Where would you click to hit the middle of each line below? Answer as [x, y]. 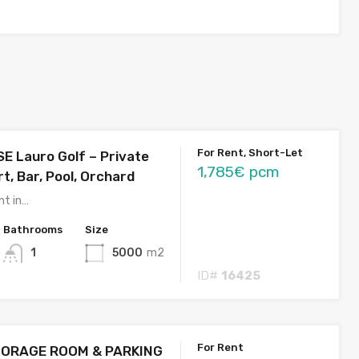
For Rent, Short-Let [250, 152]
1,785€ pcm [239, 171]
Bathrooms [32, 229]
